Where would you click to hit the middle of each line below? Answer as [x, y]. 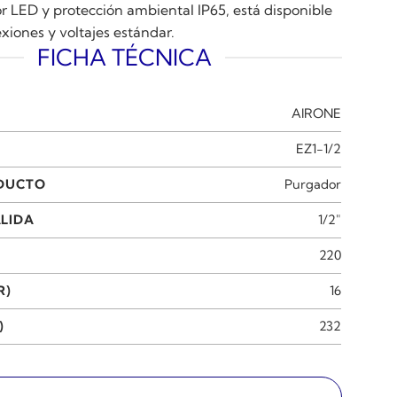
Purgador [313, 184]
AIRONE [317, 113]
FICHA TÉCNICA [125, 57]
